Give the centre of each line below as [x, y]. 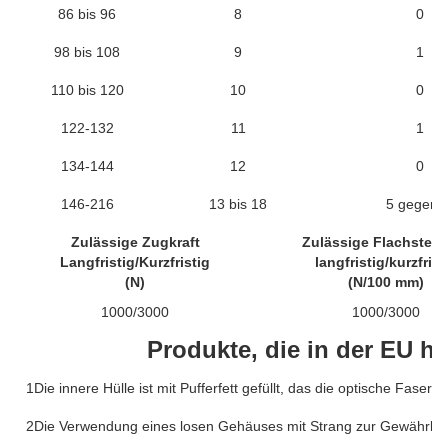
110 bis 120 [87, 90]
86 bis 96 [87, 14]
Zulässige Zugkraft [135, 242]
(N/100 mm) [386, 282]
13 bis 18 [238, 204]
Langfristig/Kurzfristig [135, 262]
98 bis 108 [87, 52]
